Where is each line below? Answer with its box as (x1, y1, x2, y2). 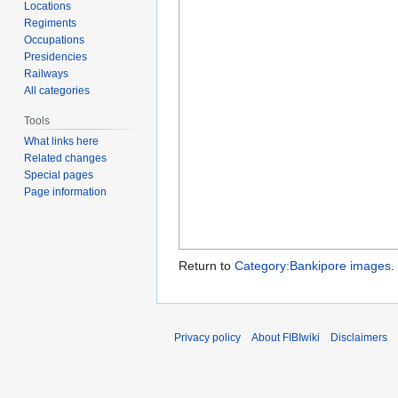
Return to (179, 258, 235, 273)
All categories (24, 84, 91, 97)
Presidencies (24, 50, 88, 63)
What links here (24, 135, 99, 148)
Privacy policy (174, 330, 241, 344)
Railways (24, 67, 69, 80)
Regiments (24, 16, 77, 29)
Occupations (24, 33, 85, 46)
